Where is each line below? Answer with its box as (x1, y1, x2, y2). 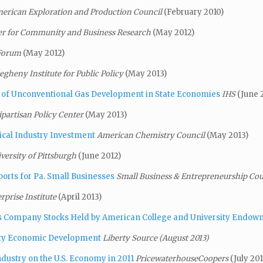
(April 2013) (58, 191, 102, 202)
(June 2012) (78, 150, 121, 161)
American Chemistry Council (97, 130, 207, 140)
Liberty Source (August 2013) (103, 232, 209, 243)
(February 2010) (164, 6, 224, 17)
